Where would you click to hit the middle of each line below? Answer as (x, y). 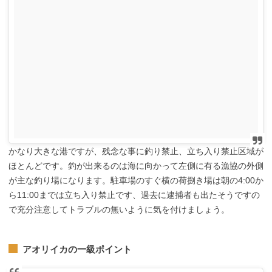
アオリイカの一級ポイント (77, 249)
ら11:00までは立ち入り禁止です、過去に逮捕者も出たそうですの (134, 195)
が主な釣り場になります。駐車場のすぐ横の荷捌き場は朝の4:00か (136, 181)
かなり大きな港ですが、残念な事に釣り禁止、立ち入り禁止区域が (136, 151)
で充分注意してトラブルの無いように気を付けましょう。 (119, 210)
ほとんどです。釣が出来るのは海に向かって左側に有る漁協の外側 (136, 166)
